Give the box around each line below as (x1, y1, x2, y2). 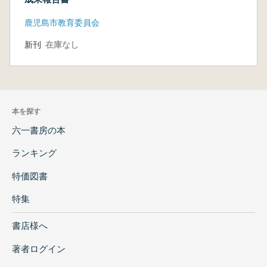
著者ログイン (12, 243, 66, 254)
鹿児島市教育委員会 (24, 18, 100, 28)
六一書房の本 (12, 125, 66, 136)
